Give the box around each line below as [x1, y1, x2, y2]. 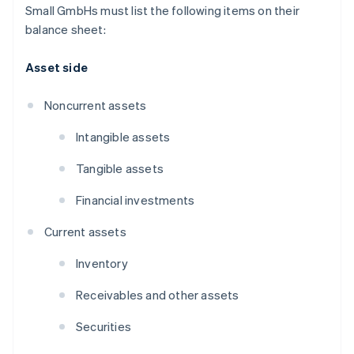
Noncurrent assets [44, 97, 147, 114]
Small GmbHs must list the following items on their [25, 2, 300, 19]
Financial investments [76, 192, 195, 209]
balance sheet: [25, 21, 106, 38]
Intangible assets [76, 129, 171, 145]
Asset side [25, 59, 88, 76]
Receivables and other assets [76, 287, 239, 303]
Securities [76, 318, 131, 335]
